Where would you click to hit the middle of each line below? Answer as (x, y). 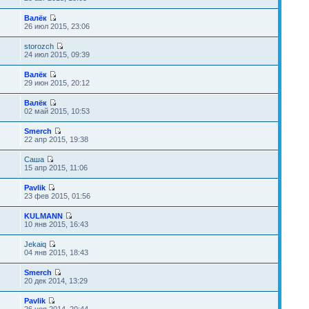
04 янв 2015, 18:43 (56, 252)
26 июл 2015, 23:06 (57, 26)
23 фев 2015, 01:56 (57, 196)
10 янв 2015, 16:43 (56, 224)
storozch (39, 46)
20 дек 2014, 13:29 (56, 281)
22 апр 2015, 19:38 (56, 139)
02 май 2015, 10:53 (57, 111)
